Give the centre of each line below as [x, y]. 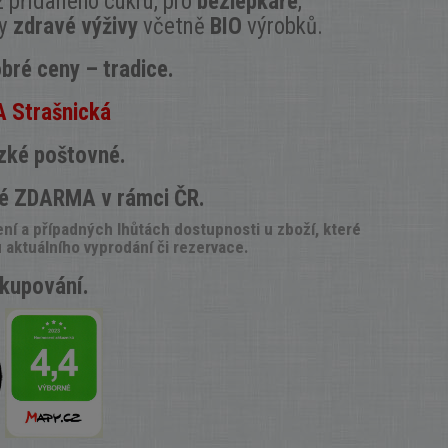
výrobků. [284, 26]
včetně [173, 26]
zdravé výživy [75, 26]
